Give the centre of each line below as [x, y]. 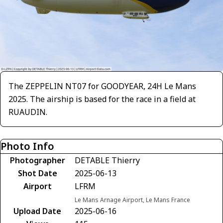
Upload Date [37, 211]
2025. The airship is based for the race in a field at [102, 99]
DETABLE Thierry [107, 160]
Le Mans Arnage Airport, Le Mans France [132, 200]
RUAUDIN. [28, 112]
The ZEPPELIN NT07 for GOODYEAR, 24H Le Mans [102, 86]
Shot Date [37, 173]
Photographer [37, 160]
